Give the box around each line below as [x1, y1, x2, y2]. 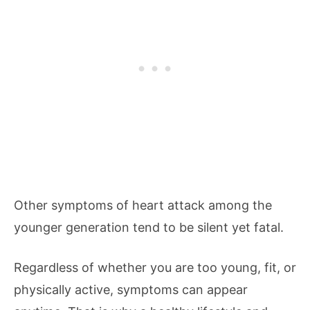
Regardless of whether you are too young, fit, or [14, 260, 296, 275]
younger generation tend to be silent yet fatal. [14, 220, 284, 235]
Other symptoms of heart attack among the [14, 198, 272, 212]
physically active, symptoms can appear [14, 282, 248, 297]
